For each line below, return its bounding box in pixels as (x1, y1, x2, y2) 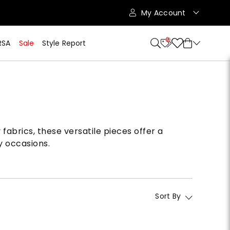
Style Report (42, 38, 86, 48)
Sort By (155, 191, 181, 201)
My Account (141, 8, 188, 18)
